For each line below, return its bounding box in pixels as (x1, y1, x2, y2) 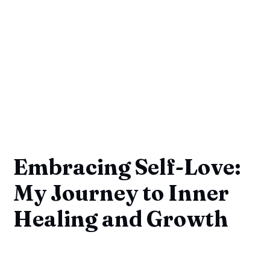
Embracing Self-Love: (13, 153, 242, 180)
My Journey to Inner (13, 179, 230, 206)
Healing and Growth (13, 205, 229, 232)
